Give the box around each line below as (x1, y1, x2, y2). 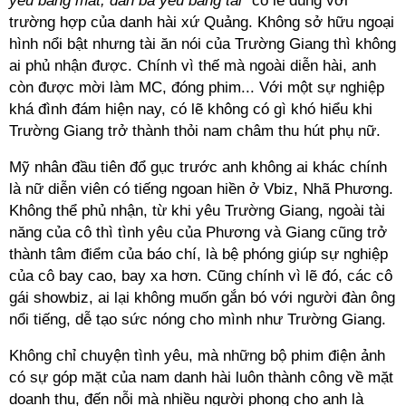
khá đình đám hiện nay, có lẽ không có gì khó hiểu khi (9, 101, 372, 118)
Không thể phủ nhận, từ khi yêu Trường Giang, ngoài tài (9, 202, 385, 219)
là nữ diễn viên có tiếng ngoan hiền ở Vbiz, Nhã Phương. (9, 180, 393, 198)
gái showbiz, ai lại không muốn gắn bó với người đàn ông (9, 289, 395, 306)
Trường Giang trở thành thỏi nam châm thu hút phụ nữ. (9, 122, 381, 140)
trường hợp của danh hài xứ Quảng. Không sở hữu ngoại (9, 14, 394, 31)
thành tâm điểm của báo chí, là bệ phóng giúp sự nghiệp (9, 246, 388, 263)
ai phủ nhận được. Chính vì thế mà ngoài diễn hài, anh (9, 57, 376, 74)
